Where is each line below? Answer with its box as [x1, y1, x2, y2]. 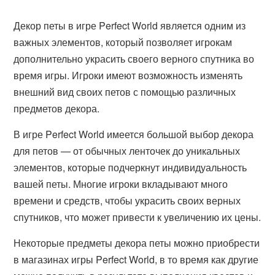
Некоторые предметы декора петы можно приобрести [14, 236, 260, 250]
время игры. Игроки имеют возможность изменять [14, 68, 243, 82]
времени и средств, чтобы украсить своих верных [14, 193, 241, 207]
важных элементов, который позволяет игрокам [14, 35, 233, 49]
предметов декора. [14, 101, 100, 115]
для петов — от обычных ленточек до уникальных [14, 144, 241, 158]
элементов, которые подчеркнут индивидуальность [14, 160, 247, 174]
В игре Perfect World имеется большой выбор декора [14, 127, 254, 141]
